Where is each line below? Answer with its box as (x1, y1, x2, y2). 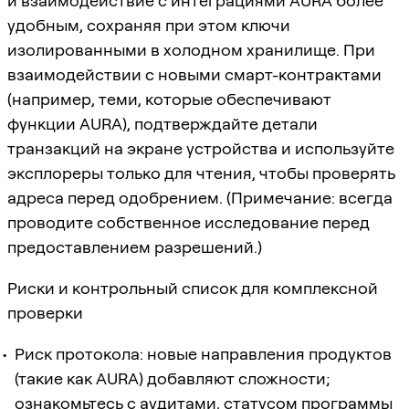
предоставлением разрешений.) (7, 236, 262, 257)
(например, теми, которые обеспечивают (7, 89, 331, 109)
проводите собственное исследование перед (7, 212, 370, 232)
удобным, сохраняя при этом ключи (7, 15, 290, 35)
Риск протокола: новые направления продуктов (15, 343, 392, 363)
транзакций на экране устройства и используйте (7, 138, 394, 158)
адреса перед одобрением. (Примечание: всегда (7, 187, 393, 207)
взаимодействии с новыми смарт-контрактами (7, 64, 382, 84)
